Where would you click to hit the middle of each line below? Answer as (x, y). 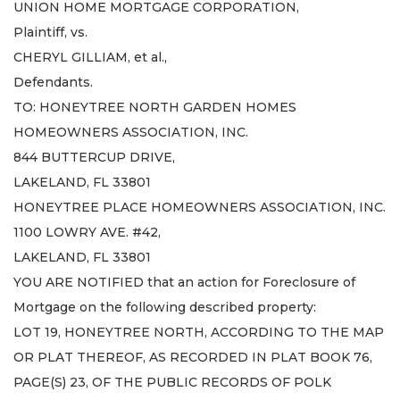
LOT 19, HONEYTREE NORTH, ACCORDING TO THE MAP (199, 332)
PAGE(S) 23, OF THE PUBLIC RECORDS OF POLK (172, 382)
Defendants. (53, 82)
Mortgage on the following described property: (165, 307)
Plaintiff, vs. (50, 32)
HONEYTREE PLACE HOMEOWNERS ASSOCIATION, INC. (200, 207)
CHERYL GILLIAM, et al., (90, 57)
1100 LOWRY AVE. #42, (87, 232)
